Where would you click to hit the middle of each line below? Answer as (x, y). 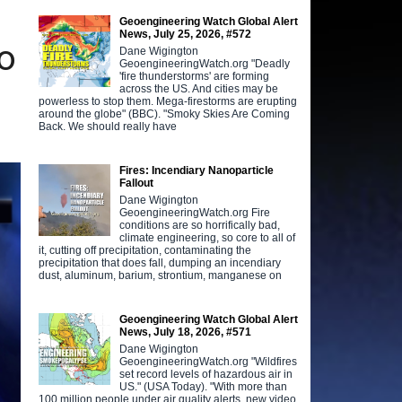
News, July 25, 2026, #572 (186, 34)
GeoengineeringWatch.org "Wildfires (209, 361)
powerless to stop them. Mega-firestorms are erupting (168, 101)
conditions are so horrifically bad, (200, 225)
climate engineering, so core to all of (208, 237)
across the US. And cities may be (199, 88)
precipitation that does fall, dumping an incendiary (160, 262)
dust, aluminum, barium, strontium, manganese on (161, 275)
